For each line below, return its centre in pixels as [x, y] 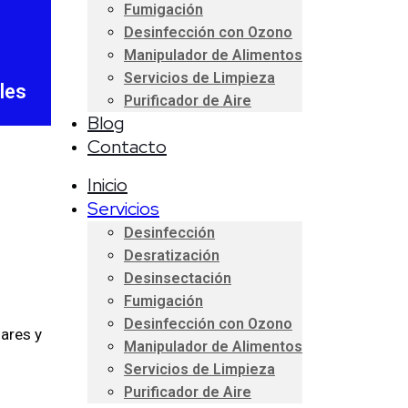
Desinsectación [178, 278]
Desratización [172, 255]
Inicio [107, 185]
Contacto [127, 147]
